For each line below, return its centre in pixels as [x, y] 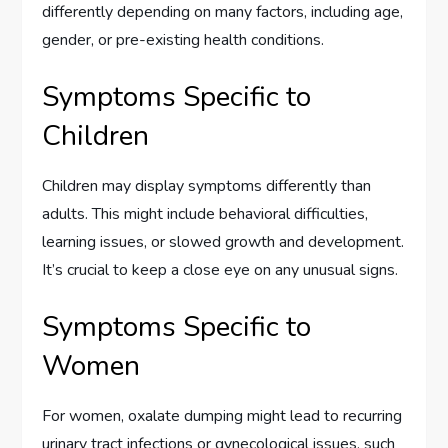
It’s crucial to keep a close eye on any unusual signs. [220, 270]
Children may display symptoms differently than [207, 186]
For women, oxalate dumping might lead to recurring [222, 416]
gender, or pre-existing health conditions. [183, 40]
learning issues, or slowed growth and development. [223, 242]
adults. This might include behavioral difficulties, [205, 214]
